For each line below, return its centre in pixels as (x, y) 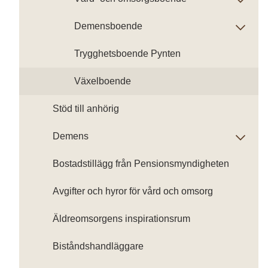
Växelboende (103, 81)
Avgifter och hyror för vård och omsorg (133, 191)
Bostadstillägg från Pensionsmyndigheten (141, 164)
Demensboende (108, 26)
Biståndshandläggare (98, 246)
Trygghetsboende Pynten (127, 54)
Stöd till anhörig (86, 109)
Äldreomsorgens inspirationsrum (121, 219)
